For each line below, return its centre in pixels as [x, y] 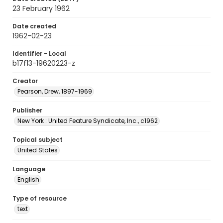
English [28, 179]
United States [38, 150]
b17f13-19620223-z [44, 63]
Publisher [27, 110]
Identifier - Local [39, 54]
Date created [34, 26]
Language [29, 169]
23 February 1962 [41, 8]
